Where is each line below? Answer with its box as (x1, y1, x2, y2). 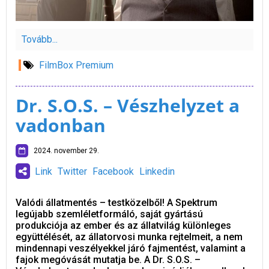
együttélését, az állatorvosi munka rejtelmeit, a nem (16, 231, 243, 243)
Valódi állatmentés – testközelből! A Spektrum (16, 196, 217, 208)
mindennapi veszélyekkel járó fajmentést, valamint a (16, 242, 246, 254)
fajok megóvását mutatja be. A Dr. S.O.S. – (16, 253, 201, 265)
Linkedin (139, 165, 175, 177)
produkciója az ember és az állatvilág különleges (16, 219, 231, 231)
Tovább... (22, 33, 58, 45)
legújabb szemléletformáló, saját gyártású (16, 208, 203, 220)
